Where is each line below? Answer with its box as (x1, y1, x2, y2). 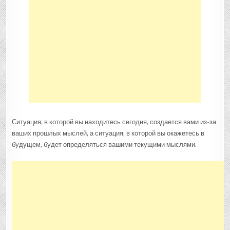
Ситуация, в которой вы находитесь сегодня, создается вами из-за (12, 118, 217, 126)
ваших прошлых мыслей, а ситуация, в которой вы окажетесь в (12, 129, 205, 137)
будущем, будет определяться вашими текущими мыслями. (12, 140, 197, 148)
